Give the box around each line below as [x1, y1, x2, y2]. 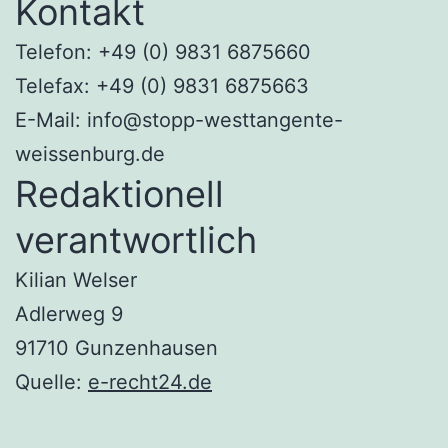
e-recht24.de [88, 369, 212, 394]
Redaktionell [15, 171, 224, 216]
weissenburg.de [15, 141, 165, 166]
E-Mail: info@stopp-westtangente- [15, 107, 343, 132]
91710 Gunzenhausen [15, 335, 218, 360]
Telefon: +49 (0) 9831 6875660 [15, 39, 311, 64]
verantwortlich [15, 217, 257, 262]
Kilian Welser [15, 267, 137, 292]
